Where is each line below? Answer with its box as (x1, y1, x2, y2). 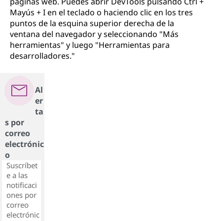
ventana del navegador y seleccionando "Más (10, 29, 179, 39)
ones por (6, 190, 37, 200)
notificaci (6, 180, 37, 190)
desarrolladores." (10, 50, 75, 61)
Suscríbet (6, 160, 37, 170)
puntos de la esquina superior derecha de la (10, 18, 174, 29)
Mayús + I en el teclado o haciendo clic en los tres (10, 7, 193, 18)
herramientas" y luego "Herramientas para (10, 39, 170, 50)
